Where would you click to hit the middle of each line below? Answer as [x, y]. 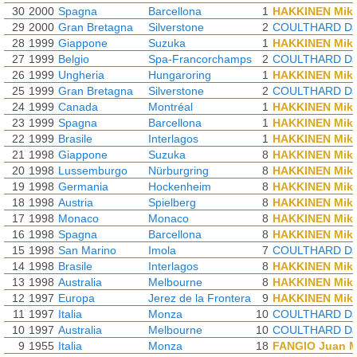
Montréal [171, 107]
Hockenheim [180, 186]
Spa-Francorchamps [200, 59]
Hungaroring [180, 75]
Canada [78, 107]
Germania [83, 186]
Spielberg [172, 202]
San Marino [87, 250]
